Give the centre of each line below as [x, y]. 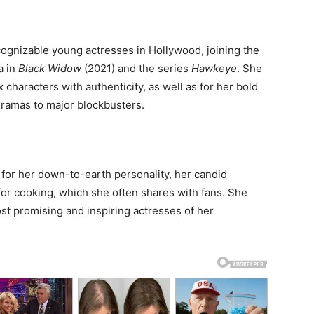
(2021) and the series [136, 68]
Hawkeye [214, 68]
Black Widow [50, 68]
